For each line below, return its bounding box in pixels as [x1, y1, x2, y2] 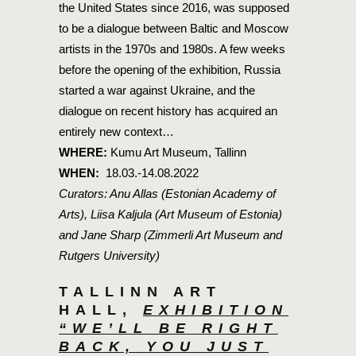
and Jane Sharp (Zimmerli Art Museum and [59, 228, 282, 242]
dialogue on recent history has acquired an [59, 104, 277, 118]
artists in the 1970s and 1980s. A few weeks [59, 42, 285, 56]
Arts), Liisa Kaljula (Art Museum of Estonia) [59, 207, 282, 222]
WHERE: [59, 145, 107, 160]
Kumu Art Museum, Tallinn [107, 145, 246, 160]
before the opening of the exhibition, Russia [59, 63, 281, 77]
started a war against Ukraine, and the [59, 83, 255, 98]
